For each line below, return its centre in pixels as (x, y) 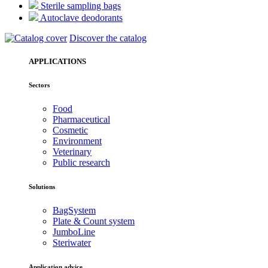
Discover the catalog (108, 38)
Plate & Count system (94, 221)
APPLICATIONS (57, 62)
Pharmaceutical (81, 120)
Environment (77, 141)
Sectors (39, 85)
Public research (81, 163)
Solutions (42, 187)
